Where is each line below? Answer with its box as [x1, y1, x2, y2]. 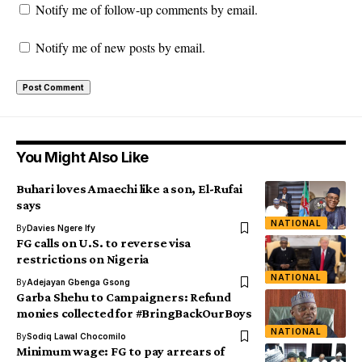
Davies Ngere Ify [27, 223, 95, 233]
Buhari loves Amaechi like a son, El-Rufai [16, 182, 242, 196]
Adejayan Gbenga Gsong [27, 277, 130, 287]
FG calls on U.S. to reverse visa [16, 236, 192, 250]
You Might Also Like [16, 149, 149, 166]
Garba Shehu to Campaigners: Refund [16, 290, 231, 304]
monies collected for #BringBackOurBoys [16, 306, 252, 320]
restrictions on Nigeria [16, 252, 149, 266]
